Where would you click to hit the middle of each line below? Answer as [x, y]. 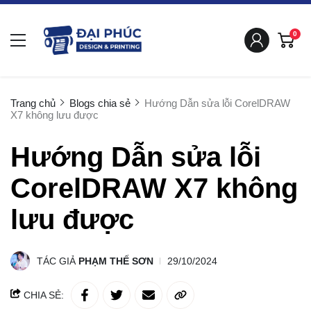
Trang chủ [33, 103]
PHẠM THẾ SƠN [116, 261]
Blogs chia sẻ [100, 103]
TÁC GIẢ [58, 261]
